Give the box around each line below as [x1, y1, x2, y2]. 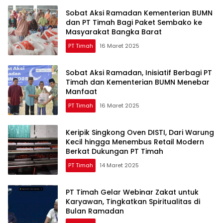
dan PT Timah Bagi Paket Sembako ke [66, 17, 202, 27]
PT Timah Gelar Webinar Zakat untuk [66, 187, 199, 197]
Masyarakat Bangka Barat [66, 26, 162, 37]
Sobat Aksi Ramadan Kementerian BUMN [66, 7, 213, 18]
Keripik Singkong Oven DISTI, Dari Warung [66, 127, 214, 137]
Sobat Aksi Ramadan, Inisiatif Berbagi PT [66, 67, 212, 78]
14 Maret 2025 [100, 161, 139, 169]
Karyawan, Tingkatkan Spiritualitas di [66, 196, 200, 207]
